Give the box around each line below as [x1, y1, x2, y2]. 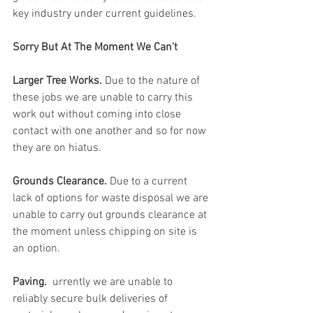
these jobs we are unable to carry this [13, 91, 196, 105]
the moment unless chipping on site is [13, 225, 200, 239]
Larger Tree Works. [13, 74, 105, 88]
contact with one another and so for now [13, 124, 209, 138]
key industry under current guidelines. [13, 7, 199, 21]
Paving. [13, 275, 50, 289]
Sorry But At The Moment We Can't [13, 41, 177, 54]
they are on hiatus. [13, 141, 101, 155]
